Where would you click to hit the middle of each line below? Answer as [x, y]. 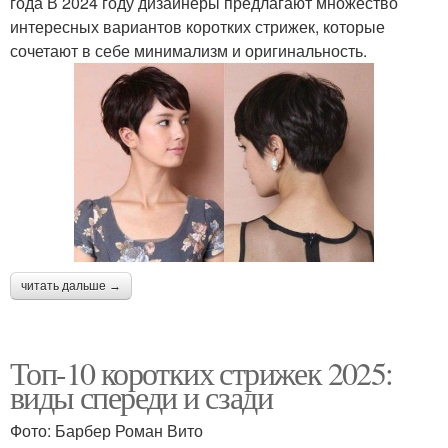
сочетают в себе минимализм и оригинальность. [188, 50]
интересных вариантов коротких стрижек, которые [197, 26]
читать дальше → [71, 286]
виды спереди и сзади [141, 397]
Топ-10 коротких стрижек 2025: [201, 373]
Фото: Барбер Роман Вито [106, 431]
